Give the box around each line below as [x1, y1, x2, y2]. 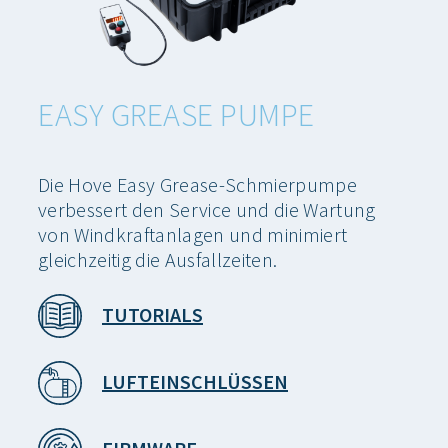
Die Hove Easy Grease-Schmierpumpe [38, 171, 357, 197]
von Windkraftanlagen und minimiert [38, 221, 348, 247]
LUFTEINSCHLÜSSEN [102, 369, 288, 395]
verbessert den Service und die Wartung [38, 196, 376, 222]
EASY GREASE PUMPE [38, 94, 315, 135]
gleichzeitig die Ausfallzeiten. [38, 246, 278, 272]
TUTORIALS [102, 302, 203, 328]
